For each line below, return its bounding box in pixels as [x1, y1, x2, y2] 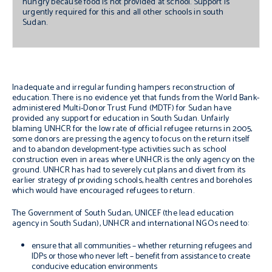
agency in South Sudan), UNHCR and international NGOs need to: [12, 217, 249, 231]
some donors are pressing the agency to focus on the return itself [12, 132, 250, 146]
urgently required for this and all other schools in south [22, 5, 223, 19]
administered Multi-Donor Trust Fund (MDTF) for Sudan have [12, 101, 231, 115]
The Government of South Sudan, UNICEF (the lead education [12, 206, 234, 220]
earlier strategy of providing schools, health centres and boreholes [12, 174, 253, 188]
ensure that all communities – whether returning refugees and [32, 239, 252, 253]
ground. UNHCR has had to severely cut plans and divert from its [12, 163, 246, 177]
